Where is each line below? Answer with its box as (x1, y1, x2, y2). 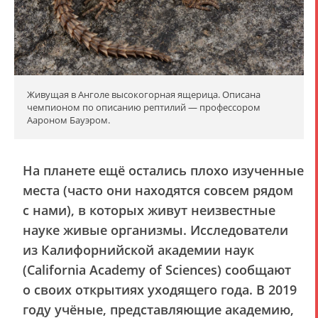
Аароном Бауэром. (27, 113, 110, 126)
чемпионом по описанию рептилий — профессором (27, 100, 261, 114)
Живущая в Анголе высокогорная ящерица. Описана (27, 87, 261, 101)
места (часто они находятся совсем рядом (23, 181, 293, 199)
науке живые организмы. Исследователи (23, 221, 288, 238)
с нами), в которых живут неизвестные (23, 201, 275, 219)
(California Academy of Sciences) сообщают (23, 261, 291, 278)
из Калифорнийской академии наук (23, 241, 254, 258)
